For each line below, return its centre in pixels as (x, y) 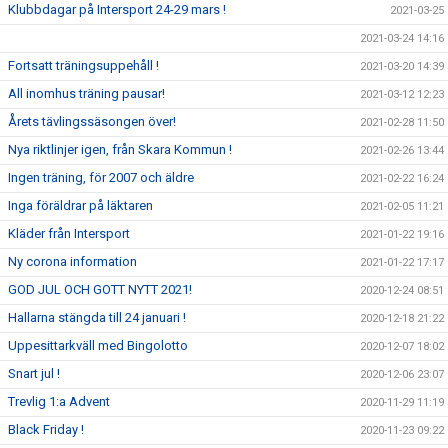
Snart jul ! (34, 373)
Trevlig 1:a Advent (59, 401)
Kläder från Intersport (69, 233)
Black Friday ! (46, 429)
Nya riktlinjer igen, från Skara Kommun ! (120, 149)
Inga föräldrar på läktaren (80, 205)
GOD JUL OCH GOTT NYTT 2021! (100, 289)
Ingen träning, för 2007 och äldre (101, 177)
